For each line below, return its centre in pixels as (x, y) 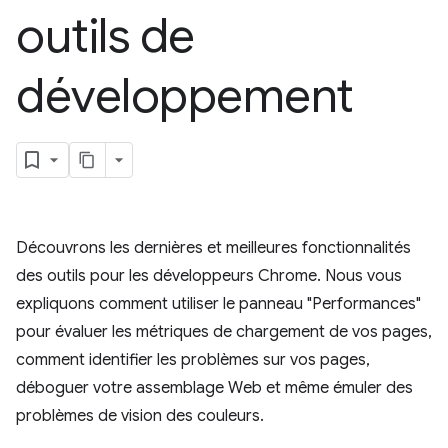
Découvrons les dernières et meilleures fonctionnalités (213, 248)
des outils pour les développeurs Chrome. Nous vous (209, 276)
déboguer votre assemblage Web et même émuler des (214, 388)
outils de (105, 36)
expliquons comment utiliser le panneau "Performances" (218, 304)
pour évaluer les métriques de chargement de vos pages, (224, 332)
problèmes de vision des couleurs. (140, 416)
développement (185, 96)
